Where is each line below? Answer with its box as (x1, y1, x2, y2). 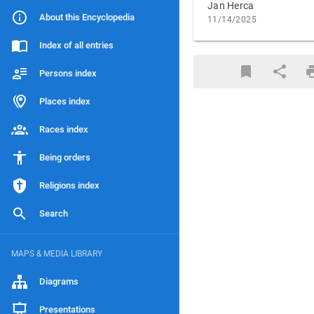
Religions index (39, 180, 100, 191)
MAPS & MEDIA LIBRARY (11, 249, 102, 259)
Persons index (39, 68, 97, 78)
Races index (39, 124, 88, 135)
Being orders (39, 152, 90, 163)
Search (39, 208, 68, 219)
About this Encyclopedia (39, 12, 135, 22)
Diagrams (39, 276, 78, 287)
